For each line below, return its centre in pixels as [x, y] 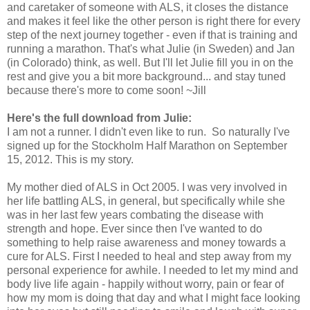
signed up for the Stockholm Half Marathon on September [147, 145]
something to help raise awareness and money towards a [146, 242]
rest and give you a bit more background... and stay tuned [146, 76]
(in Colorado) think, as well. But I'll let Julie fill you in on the [150, 62]
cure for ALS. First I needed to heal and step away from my [149, 256]
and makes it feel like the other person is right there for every [154, 21]
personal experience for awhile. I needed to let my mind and [153, 270]
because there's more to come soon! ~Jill [107, 90]
